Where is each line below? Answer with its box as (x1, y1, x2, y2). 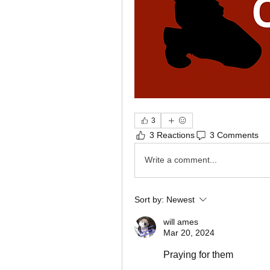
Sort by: (134, 194, 164, 204)
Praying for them (163, 249, 233, 260)
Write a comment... (145, 155, 217, 165)
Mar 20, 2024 (163, 227, 215, 237)
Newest (166, 194, 195, 204)
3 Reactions (149, 130, 195, 140)
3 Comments (210, 130, 259, 140)
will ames (163, 216, 198, 227)
